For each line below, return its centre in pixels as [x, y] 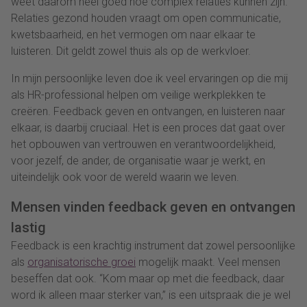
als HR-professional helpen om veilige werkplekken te [138, 95]
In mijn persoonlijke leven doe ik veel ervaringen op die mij [149, 78]
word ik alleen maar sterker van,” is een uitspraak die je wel [151, 295]
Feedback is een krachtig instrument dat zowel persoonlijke [153, 245]
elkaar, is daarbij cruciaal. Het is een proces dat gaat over [148, 127]
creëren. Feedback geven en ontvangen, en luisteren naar [148, 111]
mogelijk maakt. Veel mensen [208, 262]
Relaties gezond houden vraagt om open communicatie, [146, 18]
